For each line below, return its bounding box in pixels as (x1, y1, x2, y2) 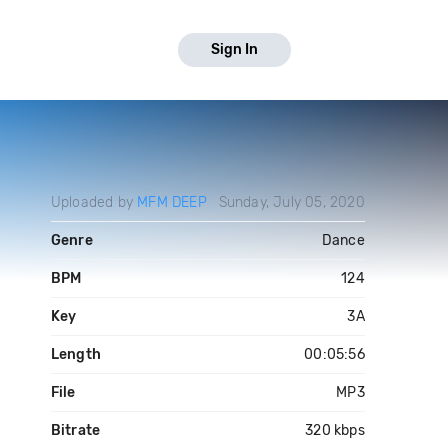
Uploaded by (50, 194, 138, 211)
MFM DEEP (137, 194, 207, 211)
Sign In (211, 41, 258, 58)
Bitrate (50, 422, 101, 439)
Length (50, 346, 101, 363)
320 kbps (305, 422, 365, 439)
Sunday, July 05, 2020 (218, 194, 365, 211)
